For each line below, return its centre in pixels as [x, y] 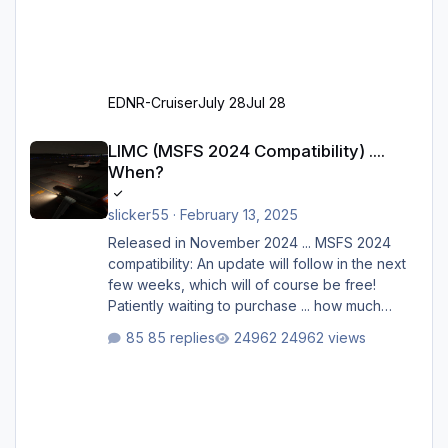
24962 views [323, 337]
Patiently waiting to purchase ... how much [244, 306]
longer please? [157, 327]
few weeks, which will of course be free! [245, 285]
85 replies [181, 337]
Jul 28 [265, 103]
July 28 [221, 103]
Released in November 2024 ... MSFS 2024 [211, 243]
